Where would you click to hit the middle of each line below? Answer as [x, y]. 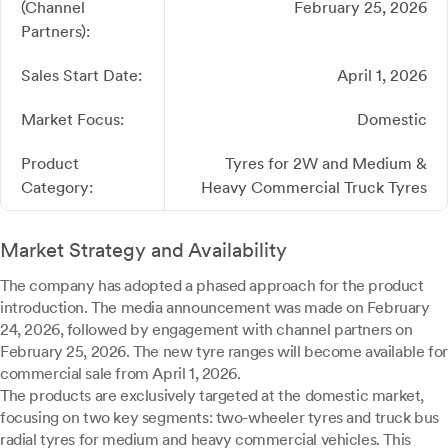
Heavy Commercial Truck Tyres [314, 187]
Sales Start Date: [81, 75]
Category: [57, 187]
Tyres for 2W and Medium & [326, 163]
